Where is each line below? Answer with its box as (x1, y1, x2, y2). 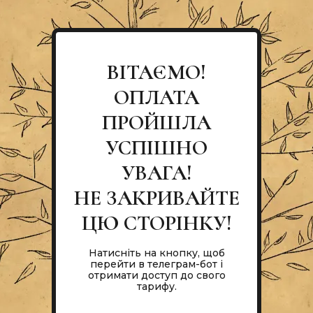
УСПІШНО (105, 135, 208, 161)
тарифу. (136, 280, 177, 293)
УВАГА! (121, 160, 192, 186)
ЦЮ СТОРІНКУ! (81, 210, 232, 236)
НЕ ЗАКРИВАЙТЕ (73, 185, 240, 211)
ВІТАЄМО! (107, 59, 206, 85)
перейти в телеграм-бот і (90, 258, 223, 270)
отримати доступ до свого (87, 269, 226, 282)
